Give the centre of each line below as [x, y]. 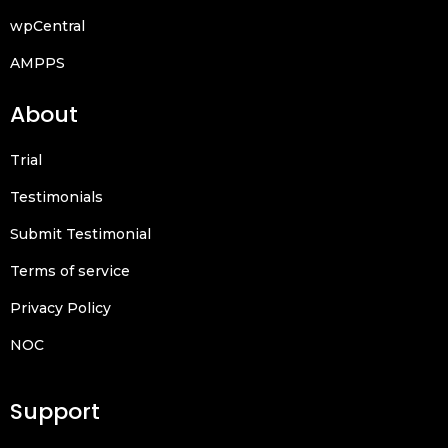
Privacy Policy [60, 308]
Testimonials [56, 197]
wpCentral [47, 26]
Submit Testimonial [80, 234]
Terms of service [70, 271]
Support [55, 411]
